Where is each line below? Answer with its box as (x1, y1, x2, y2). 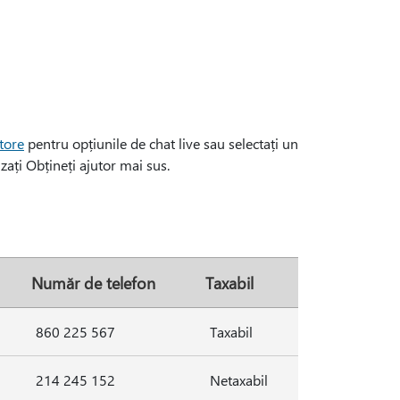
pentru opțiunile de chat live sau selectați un (24, 134, 298, 153)
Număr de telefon (31, 272, 155, 293)
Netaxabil (210, 371, 268, 389)
